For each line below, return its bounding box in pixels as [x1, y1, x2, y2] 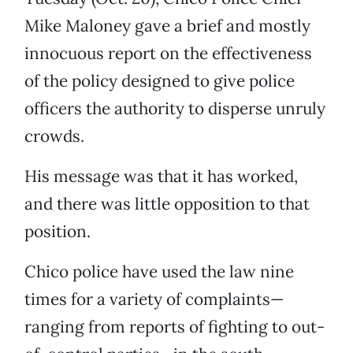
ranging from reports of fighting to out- [24, 316, 325, 338]
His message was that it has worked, [24, 165, 298, 188]
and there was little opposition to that [24, 193, 310, 215]
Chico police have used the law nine [24, 261, 294, 283]
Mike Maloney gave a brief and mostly [24, 15, 310, 37]
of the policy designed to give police [24, 70, 295, 92]
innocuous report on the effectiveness [24, 43, 312, 65]
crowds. [24, 125, 84, 147]
